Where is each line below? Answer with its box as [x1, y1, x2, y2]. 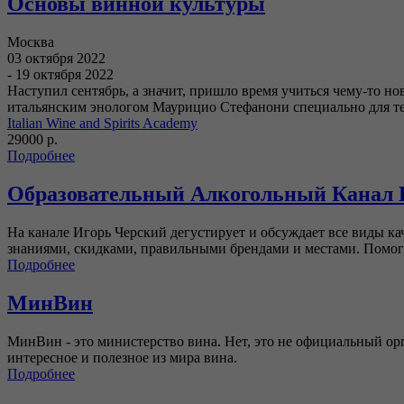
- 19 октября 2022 [7, 66, 114, 82]
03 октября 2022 [7, 50, 106, 66]
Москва [7, 33, 54, 50]
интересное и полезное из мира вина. [7, 349, 241, 365]
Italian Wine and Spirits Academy [7, 115, 197, 131]
